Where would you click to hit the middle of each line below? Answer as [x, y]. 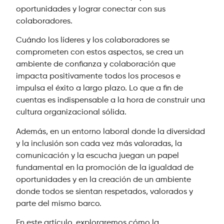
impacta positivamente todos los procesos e [98, 77]
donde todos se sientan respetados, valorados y [105, 192]
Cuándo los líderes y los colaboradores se [93, 41]
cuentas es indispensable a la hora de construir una [111, 101]
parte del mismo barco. [59, 204]
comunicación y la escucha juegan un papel [98, 156]
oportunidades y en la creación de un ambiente [104, 180]
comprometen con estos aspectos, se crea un [100, 53]
